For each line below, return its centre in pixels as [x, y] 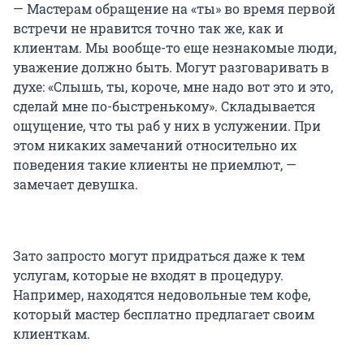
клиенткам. [52, 334]
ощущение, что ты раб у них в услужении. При [167, 126]
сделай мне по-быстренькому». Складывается [164, 106]
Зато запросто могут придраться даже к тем [159, 256]
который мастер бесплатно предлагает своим [164, 314]
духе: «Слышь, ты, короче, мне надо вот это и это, [173, 87]
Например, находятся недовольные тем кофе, [162, 295]
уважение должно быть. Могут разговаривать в [171, 67]
